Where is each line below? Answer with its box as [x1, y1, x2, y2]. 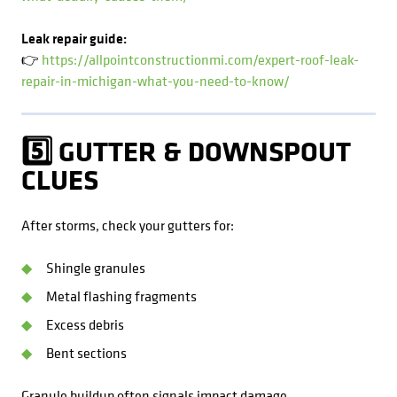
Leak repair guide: [21, 28, 127, 48]
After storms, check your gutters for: [21, 215, 234, 235]
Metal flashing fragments [46, 286, 197, 306]
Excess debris [46, 315, 124, 334]
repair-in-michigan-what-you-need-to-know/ [21, 71, 290, 90]
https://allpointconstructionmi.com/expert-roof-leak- [42, 50, 359, 69]
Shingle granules [46, 258, 145, 277]
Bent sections [46, 343, 127, 362]
